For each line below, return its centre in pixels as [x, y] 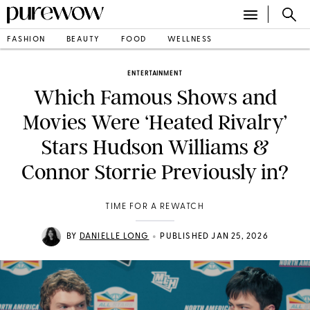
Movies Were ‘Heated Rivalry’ [155, 122]
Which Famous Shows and [155, 98]
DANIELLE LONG [114, 237]
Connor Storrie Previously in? [155, 172]
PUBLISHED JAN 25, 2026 [214, 237]
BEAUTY [83, 39]
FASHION [26, 39]
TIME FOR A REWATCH [155, 207]
